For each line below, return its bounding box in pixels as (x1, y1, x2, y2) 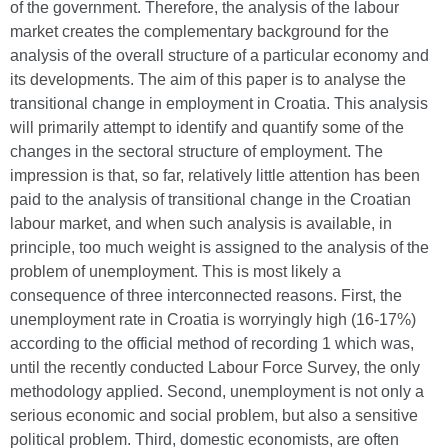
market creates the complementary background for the (10, 23, 389, 40)
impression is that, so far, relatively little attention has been (10, 167, 420, 184)
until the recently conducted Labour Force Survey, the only (10, 359, 420, 376)
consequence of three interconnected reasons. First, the (10, 287, 402, 304)
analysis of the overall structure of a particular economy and (10, 47, 429, 64)
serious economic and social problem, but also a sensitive (10, 407, 418, 424)
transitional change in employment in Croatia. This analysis (10, 95, 428, 112)
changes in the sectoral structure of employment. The (10, 143, 383, 160)
